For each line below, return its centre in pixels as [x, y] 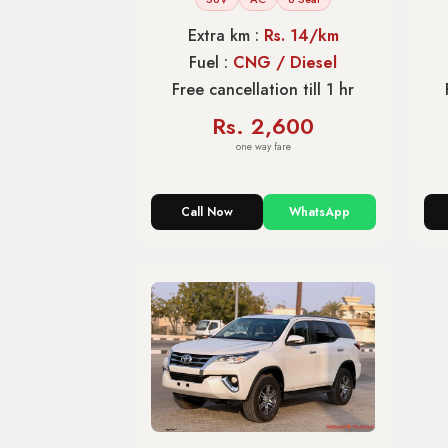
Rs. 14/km [301, 36]
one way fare [263, 147]
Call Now [207, 212]
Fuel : [211, 63]
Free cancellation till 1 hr [263, 90]
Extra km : [225, 36]
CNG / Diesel [285, 63]
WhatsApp [319, 212]
